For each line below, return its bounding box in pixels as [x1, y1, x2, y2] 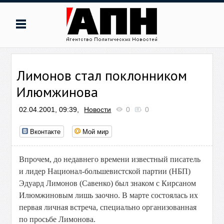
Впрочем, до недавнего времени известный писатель [19, 155, 201, 163]
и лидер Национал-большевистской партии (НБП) [19, 167, 191, 175]
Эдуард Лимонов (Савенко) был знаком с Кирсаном [19, 179, 196, 187]
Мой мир [82, 126, 109, 136]
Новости [84, 105, 111, 113]
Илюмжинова [16, 82, 98, 101]
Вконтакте [30, 126, 61, 136]
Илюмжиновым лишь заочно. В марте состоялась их [19, 191, 198, 199]
